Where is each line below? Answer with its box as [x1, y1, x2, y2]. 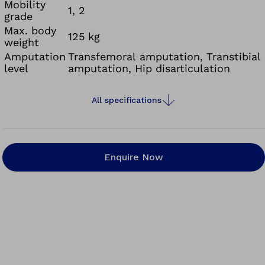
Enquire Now [104, 151, 164, 163]
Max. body [4, 24, 57, 37]
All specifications [92, 95, 162, 105]
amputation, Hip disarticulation [68, 62, 231, 75]
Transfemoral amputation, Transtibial [68, 50, 261, 63]
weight [4, 36, 40, 49]
